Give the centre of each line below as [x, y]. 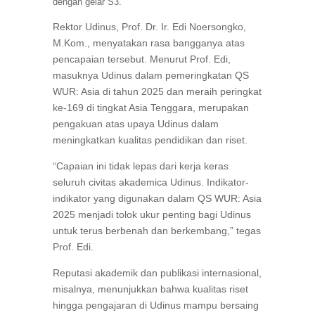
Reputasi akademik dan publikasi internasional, [157, 273]
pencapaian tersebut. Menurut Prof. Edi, [141, 59]
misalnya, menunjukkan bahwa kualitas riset [150, 289]
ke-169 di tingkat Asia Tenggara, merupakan [150, 108]
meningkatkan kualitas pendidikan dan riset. [150, 140]
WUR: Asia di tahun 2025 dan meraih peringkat [157, 92]
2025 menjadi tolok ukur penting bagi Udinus [152, 215]
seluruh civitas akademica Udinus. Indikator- [150, 182]
